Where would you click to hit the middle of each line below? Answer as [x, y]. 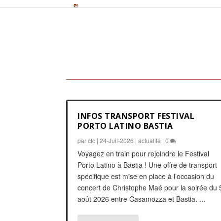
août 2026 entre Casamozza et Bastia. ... [142, 199]
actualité [150, 140]
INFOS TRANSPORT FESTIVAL [136, 116]
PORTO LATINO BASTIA [125, 126]
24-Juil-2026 [117, 140]
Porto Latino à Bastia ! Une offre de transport [147, 165]
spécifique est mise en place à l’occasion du [146, 176]
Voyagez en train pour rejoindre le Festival [144, 153]
